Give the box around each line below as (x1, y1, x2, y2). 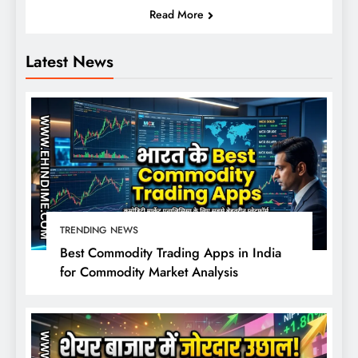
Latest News (26, 49, 113, 74)
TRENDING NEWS (59, 223, 138, 238)
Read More (149, 6, 204, 22)
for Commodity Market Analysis (59, 262, 238, 282)
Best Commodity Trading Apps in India (59, 243, 281, 263)
